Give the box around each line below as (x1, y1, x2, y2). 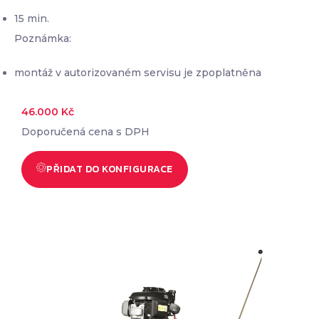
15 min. (14, 12, 49, 26)
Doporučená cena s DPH (21, 125, 150, 139)
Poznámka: (14, 32, 71, 46)
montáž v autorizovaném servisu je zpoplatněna (14, 66, 261, 80)
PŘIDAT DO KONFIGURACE (46, 162, 173, 177)
